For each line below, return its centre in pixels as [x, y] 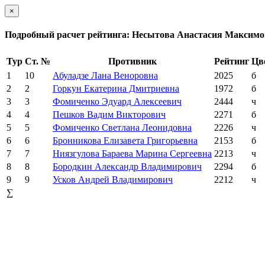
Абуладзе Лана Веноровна [105, 75]
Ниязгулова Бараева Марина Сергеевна [132, 153]
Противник [132, 61]
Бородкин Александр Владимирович [127, 166]
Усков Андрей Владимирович [113, 179]
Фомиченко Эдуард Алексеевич [117, 101]
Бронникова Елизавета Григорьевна [125, 140]
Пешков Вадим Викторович [109, 114]
